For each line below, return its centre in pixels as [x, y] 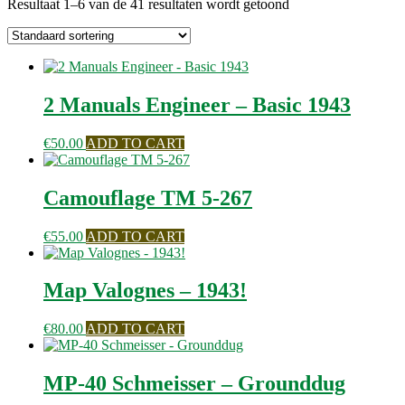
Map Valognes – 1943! [145, 291]
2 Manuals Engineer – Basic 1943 [197, 104]
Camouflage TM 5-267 [148, 198]
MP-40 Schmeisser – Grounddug [194, 384]
